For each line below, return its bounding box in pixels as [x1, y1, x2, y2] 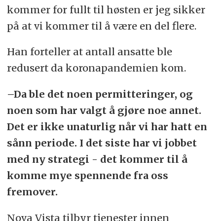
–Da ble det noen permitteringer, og [6, 88, 193, 101]
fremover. [6, 185, 58, 198]
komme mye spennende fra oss [6, 169, 168, 182]
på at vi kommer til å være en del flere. [6, 19, 196, 32]
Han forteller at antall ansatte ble [6, 45, 172, 58]
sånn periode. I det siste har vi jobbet [6, 137, 197, 149]
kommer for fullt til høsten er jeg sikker [6, 3, 205, 16]
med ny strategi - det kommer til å [6, 153, 187, 166]
